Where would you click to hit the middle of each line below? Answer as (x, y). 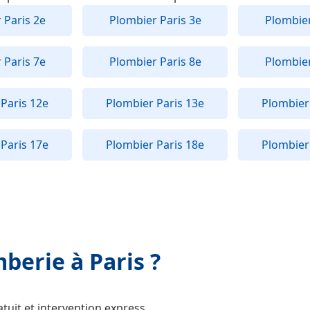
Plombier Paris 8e (155, 62)
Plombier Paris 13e (155, 103)
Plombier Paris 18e (155, 145)
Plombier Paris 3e (155, 20)
